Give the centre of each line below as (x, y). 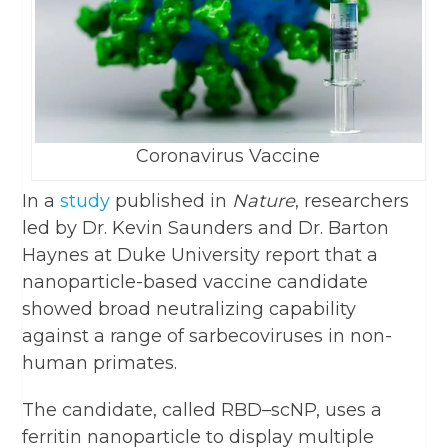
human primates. (100, 362)
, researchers (352, 200)
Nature (264, 200)
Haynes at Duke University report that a (200, 254)
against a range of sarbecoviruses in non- (207, 335)
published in (171, 200)
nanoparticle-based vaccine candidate (195, 281)
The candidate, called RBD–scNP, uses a (202, 409)
